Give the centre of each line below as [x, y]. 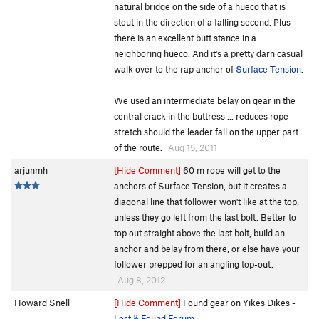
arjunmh [31, 170]
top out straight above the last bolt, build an [199, 233]
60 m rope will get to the [231, 170]
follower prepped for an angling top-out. [194, 264]
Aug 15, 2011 [193, 147]
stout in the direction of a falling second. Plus [202, 22]
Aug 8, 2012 [141, 280]
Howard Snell [42, 303]
